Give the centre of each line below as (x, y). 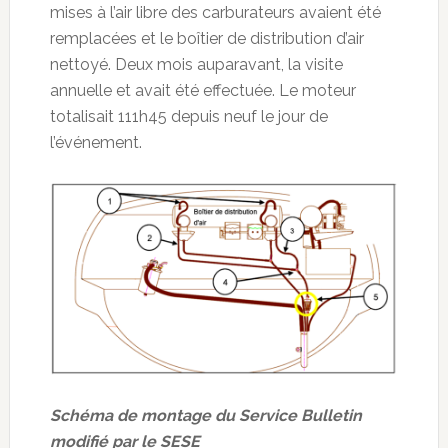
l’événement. (95, 142)
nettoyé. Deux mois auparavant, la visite (196, 64)
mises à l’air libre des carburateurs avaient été (215, 12)
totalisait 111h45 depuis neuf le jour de (188, 116)
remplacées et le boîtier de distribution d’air (206, 38)
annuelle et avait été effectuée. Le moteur (202, 90)
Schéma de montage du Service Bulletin (205, 416)
